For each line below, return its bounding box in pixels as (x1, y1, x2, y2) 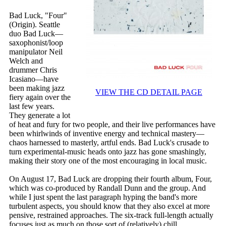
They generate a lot (9, 111, 70, 120)
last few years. (9, 102, 54, 111)
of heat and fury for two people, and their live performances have (9, 120, 215, 129)
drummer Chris (9, 66, 57, 75)
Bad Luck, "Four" (9, 11, 67, 20)
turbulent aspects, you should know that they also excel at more (9, 202, 210, 211)
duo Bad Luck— (9, 29, 63, 38)
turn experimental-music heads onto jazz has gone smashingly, (9, 147, 206, 156)
